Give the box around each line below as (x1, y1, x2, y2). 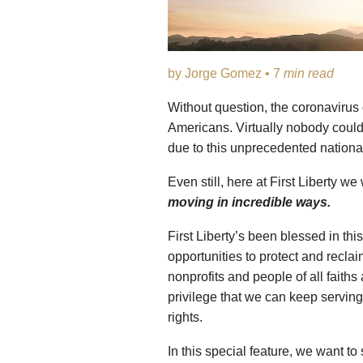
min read (284, 66, 334, 81)
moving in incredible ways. (168, 195, 331, 210)
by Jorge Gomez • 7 (168, 66, 284, 81)
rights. (168, 310, 203, 325)
